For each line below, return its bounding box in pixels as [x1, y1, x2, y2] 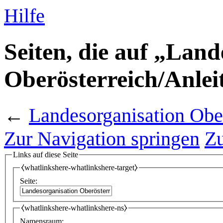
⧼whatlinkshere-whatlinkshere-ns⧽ [21, 204, 127, 213]
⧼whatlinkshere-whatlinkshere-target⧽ [21, 163, 138, 172]
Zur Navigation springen [4, 127, 200, 150]
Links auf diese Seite [13, 150, 78, 159]
